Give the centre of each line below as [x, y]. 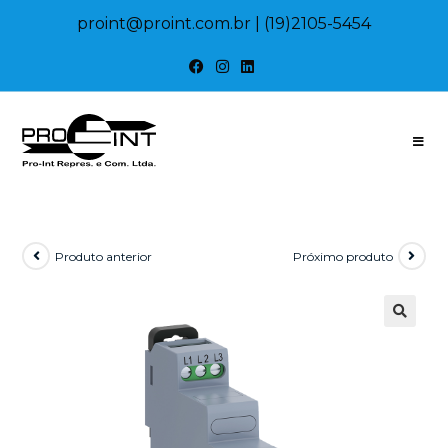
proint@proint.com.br [164, 23]
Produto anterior [104, 256]
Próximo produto [342, 256]
